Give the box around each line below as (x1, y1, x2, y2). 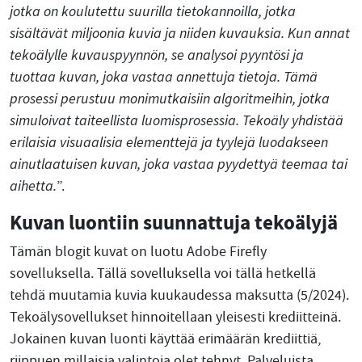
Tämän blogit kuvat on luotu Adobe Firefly (10, 242, 267, 261)
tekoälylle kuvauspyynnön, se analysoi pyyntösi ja (10, 46, 304, 65)
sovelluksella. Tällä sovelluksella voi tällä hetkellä (10, 264, 316, 283)
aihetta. (10, 177, 57, 196)
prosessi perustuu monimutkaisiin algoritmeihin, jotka (10, 90, 330, 108)
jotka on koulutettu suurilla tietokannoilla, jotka (10, 2, 296, 21)
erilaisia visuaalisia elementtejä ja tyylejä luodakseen (10, 133, 328, 152)
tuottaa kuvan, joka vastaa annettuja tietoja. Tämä (10, 68, 318, 86)
